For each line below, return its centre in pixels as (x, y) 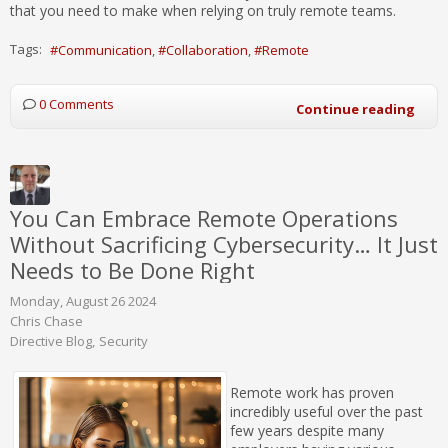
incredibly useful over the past (326, 411)
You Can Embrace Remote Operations (204, 217)
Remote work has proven (312, 392)
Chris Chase (46, 320)
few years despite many (307, 430)
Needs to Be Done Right (132, 269)
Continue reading (355, 108)
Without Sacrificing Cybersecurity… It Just (224, 243)
